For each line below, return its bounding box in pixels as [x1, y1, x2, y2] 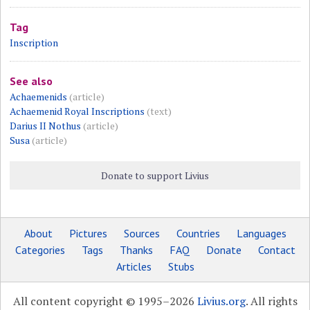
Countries [176, 226, 220, 241]
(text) [147, 104, 172, 118]
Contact [257, 243, 295, 257]
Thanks [119, 243, 153, 257]
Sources [123, 226, 160, 241]
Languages [236, 226, 286, 241]
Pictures [69, 226, 107, 241]
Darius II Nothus [10, 119, 82, 133]
